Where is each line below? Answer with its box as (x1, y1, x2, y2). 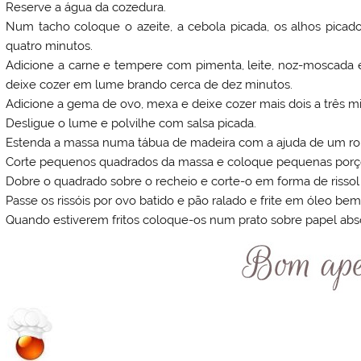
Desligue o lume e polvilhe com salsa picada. (6, 116, 257, 131)
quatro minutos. (6, 39, 93, 54)
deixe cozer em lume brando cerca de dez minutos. (6, 77, 293, 93)
